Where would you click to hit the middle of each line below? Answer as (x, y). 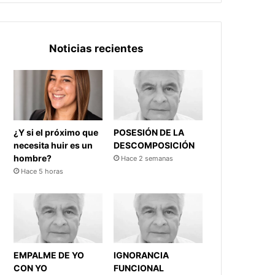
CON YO (31, 268)
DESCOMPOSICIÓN (154, 145)
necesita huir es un (53, 145)
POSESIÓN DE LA (149, 132)
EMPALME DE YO (49, 255)
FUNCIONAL (139, 268)
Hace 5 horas (42, 171)
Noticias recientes (97, 48)
